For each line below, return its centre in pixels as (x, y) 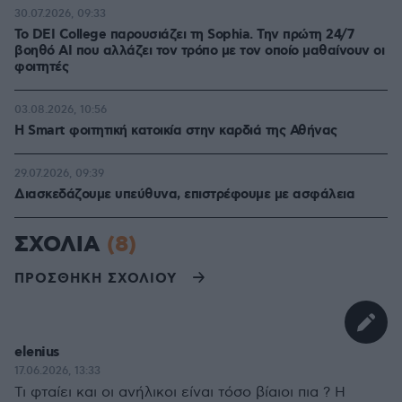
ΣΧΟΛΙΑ (61, 245)
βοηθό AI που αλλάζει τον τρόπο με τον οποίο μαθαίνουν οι (199, 51)
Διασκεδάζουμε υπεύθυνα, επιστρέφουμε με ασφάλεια (184, 195)
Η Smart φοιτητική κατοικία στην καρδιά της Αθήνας (176, 131)
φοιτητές (41, 67)
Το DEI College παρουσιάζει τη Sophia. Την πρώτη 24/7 (184, 35)
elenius (37, 352)
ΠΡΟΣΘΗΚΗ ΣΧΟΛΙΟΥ (96, 279)
